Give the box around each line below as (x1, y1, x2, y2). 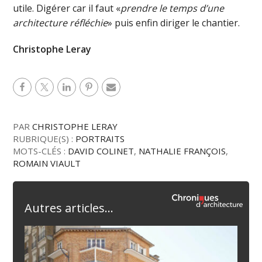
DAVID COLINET (68, 144, 135, 157)
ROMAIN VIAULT (13, 157, 81, 169)
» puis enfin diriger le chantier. (108, 16, 240, 29)
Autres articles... (25, 199, 114, 216)
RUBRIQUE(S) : (13, 132, 76, 144)
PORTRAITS (75, 132, 125, 144)
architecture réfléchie (13, 16, 108, 29)
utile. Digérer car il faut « (13, 1, 121, 15)
